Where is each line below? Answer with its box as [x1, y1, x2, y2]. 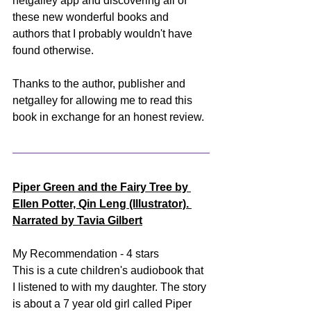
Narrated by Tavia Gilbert [12, 214, 142, 226]
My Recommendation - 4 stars [12, 247, 159, 260]
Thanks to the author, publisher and [12, 77, 188, 90]
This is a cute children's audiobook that [12, 264, 206, 276]
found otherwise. [12, 44, 96, 56]
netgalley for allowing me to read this [12, 94, 195, 106]
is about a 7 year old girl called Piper [12, 297, 194, 310]
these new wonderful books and [12, 10, 171, 23]
